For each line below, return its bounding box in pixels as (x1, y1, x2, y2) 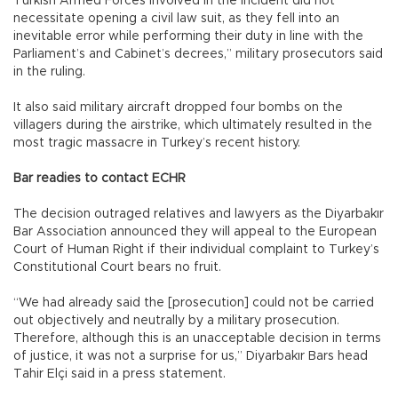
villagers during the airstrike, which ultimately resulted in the (13, 118, 372, 131)
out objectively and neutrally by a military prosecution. (13, 314, 339, 327)
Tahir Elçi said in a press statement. (13, 367, 229, 380)
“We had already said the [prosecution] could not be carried (13, 296, 374, 309)
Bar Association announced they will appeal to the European (13, 225, 377, 238)
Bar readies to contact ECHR (13, 171, 186, 185)
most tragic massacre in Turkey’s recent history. (13, 136, 300, 149)
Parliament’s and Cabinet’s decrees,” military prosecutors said (13, 47, 383, 60)
